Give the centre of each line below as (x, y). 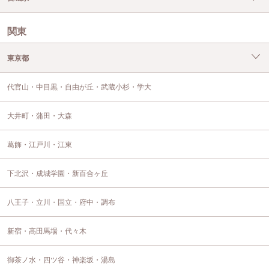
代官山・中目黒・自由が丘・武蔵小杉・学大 (79, 87)
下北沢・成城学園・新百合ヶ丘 (58, 174)
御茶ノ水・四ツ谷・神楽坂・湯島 (61, 260)
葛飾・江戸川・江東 (40, 145)
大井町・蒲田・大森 (40, 116)
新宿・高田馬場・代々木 (47, 231)
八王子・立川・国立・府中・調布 (61, 203)
